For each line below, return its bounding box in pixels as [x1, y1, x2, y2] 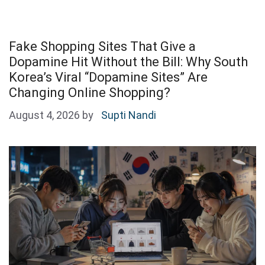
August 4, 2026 [9, 109, 80, 122]
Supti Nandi [101, 109, 156, 122]
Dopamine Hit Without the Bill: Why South [9, 54, 248, 70]
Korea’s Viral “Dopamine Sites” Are [9, 70, 208, 85]
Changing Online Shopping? [9, 85, 170, 101]
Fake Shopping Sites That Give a [9, 39, 196, 54]
